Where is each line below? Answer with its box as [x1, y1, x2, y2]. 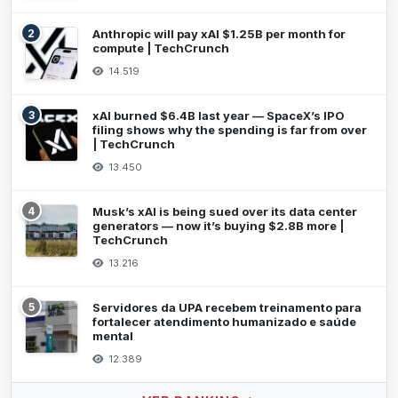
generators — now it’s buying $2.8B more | [92, 219, 344, 234]
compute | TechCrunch [92, 41, 229, 56]
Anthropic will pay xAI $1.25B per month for [92, 27, 346, 42]
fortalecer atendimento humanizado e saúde [92, 314, 356, 330]
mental [92, 329, 133, 344]
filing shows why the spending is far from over [92, 123, 367, 138]
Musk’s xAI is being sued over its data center [92, 204, 357, 219]
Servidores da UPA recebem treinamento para [92, 300, 362, 315]
